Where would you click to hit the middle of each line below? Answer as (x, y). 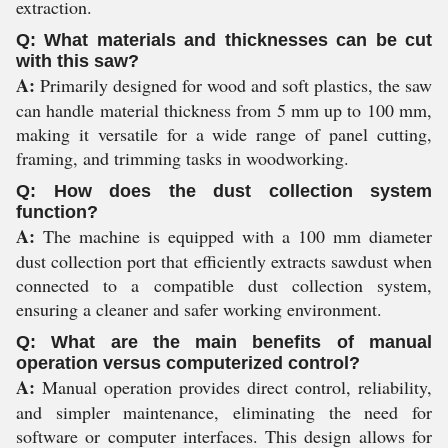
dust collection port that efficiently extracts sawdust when (224, 261)
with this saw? (77, 61)
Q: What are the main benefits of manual (224, 342)
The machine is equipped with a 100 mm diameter (233, 236)
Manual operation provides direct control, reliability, (233, 387)
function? (57, 212)
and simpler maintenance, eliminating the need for (224, 412)
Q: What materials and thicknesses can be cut (224, 40)
